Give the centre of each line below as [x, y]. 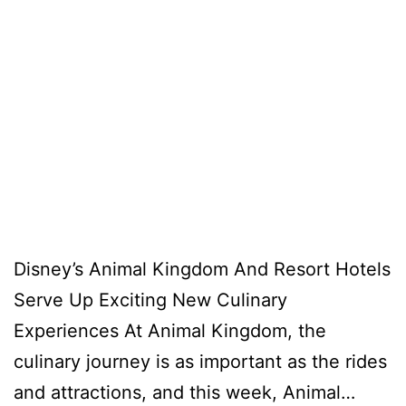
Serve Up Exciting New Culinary [150, 300]
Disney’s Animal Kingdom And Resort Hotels [202, 269]
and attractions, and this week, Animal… [184, 392]
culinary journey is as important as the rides [200, 362]
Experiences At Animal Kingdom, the [170, 331]
